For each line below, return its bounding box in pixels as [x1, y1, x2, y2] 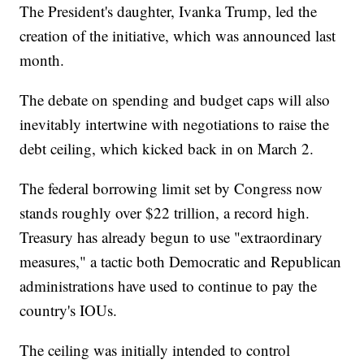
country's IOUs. [19, 299, 118, 320]
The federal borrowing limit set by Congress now [19, 177, 323, 198]
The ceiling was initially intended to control [19, 339, 291, 360]
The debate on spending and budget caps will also [19, 89, 331, 110]
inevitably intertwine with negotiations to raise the [19, 113, 330, 134]
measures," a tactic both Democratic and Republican [19, 250, 342, 271]
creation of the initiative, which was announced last [19, 24, 336, 45]
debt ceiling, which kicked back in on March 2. [19, 137, 314, 158]
